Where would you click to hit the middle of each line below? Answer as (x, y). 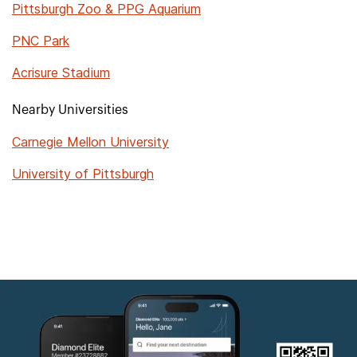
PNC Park (41, 41)
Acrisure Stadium (61, 73)
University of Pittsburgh (83, 174)
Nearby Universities (70, 110)
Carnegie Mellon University (90, 142)
